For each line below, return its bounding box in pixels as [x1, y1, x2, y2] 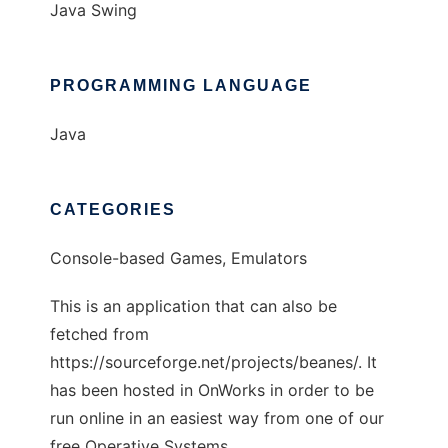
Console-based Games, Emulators [50, 248, 307, 269]
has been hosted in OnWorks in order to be [50, 380, 374, 401]
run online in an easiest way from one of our [50, 408, 384, 429]
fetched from [50, 324, 149, 345]
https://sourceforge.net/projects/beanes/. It [50, 352, 377, 373]
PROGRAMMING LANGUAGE [50, 77, 312, 95]
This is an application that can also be [50, 296, 337, 317]
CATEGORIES [50, 201, 176, 219]
